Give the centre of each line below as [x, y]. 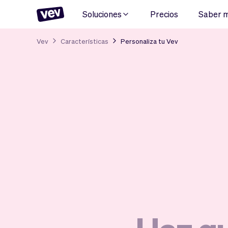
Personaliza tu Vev [149, 41]
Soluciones [102, 14]
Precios [164, 14]
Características [84, 41]
